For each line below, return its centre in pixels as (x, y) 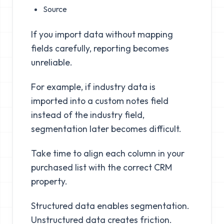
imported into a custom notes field (99, 100)
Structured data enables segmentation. (110, 206)
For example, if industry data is (93, 86)
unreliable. (51, 62)
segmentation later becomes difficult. (106, 128)
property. (49, 181)
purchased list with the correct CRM (101, 167)
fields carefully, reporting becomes (100, 48)
